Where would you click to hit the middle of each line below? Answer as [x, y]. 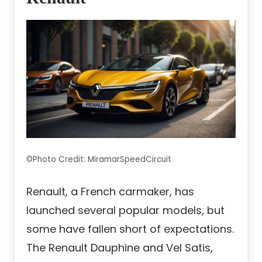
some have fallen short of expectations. [130, 229]
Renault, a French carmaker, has [110, 191]
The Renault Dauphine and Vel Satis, [120, 247]
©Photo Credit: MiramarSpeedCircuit [99, 159]
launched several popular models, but [125, 210]
